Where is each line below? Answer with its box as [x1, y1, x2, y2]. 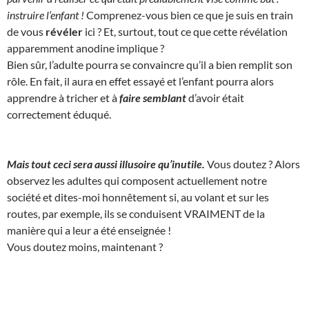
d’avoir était [186, 90, 244, 104]
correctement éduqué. [7, 107, 111, 121]
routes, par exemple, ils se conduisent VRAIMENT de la [7, 206, 265, 220]
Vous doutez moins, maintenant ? [7, 239, 163, 253]
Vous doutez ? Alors [207, 157, 300, 170]
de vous [7, 24, 46, 38]
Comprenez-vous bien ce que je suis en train [84, 8, 293, 21]
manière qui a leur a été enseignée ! [7, 223, 171, 237]
